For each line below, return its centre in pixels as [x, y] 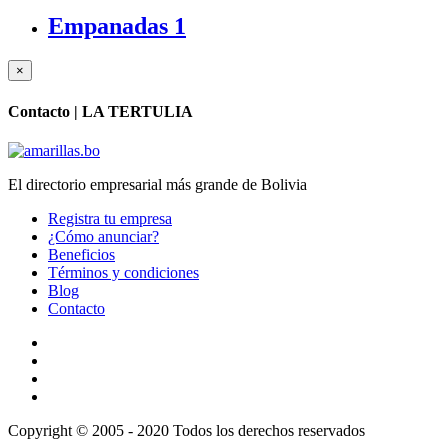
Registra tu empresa [110, 218]
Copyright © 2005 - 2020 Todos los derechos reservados [186, 430]
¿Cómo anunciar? [103, 236]
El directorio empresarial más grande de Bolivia [157, 184]
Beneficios [81, 254]
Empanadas [111, 26]
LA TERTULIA [137, 111]
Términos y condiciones [123, 272]
